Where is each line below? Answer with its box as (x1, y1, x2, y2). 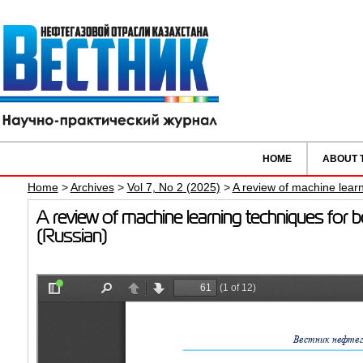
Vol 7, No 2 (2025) (126, 181, 220, 194)
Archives (70, 181, 114, 194)
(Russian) (36, 227, 107, 246)
